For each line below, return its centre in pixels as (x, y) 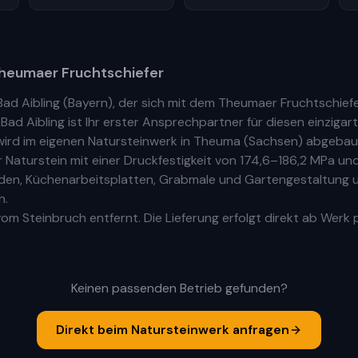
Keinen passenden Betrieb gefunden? (179, 288)
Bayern (88, 103)
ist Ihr (82, 122)
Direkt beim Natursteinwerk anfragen (173, 330)
